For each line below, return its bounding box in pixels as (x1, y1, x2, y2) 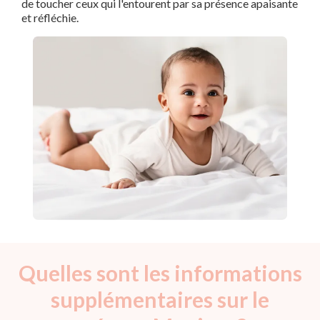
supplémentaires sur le (51, 286, 269, 312)
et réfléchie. (21, 11, 79, 25)
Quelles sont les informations (18, 259, 302, 286)
